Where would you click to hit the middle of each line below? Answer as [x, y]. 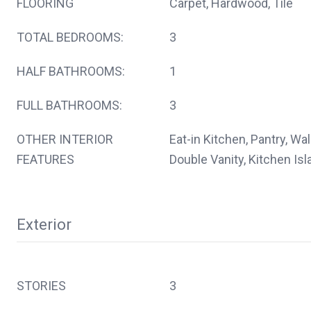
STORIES [41, 285]
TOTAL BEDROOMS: [70, 37]
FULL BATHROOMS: [69, 105]
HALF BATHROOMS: [71, 71]
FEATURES [45, 159]
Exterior [44, 224]
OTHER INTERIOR [65, 139]
